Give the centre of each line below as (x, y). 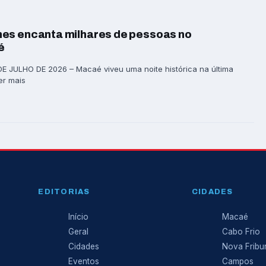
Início (79, 216)
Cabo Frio (241, 231)
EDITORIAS (64, 191)
